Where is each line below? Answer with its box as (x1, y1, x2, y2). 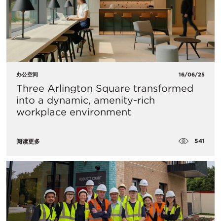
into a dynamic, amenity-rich (16, 94, 155, 106)
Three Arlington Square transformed (16, 82, 193, 94)
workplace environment (16, 106, 131, 118)
